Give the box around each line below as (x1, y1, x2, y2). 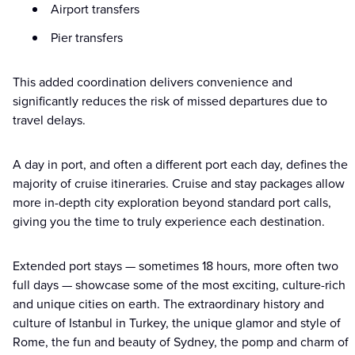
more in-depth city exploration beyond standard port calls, (13, 193, 331, 212)
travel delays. (13, 111, 86, 130)
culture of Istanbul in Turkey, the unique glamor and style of (13, 314, 341, 333)
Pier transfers (51, 29, 123, 48)
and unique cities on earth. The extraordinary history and (13, 295, 324, 314)
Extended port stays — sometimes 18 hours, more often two (13, 257, 338, 276)
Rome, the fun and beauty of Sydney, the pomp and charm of (13, 333, 349, 352)
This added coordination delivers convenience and (13, 73, 292, 92)
